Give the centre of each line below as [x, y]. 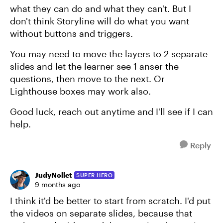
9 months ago [57, 184]
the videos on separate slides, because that [101, 213]
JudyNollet [53, 175]
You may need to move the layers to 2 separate [109, 54]
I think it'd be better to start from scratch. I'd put [110, 201]
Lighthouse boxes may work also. [82, 91]
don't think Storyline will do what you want [100, 21]
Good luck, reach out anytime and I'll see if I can [111, 111]
